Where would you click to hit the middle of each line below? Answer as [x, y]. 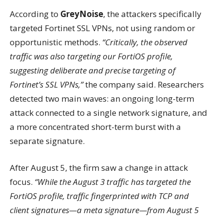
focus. [22, 182]
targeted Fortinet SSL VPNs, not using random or [102, 28]
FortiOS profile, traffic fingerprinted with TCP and [99, 196]
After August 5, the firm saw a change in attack [99, 168]
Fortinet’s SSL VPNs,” [46, 84]
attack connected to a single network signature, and [109, 113]
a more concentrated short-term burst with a [95, 127]
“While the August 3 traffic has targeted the [113, 182]
